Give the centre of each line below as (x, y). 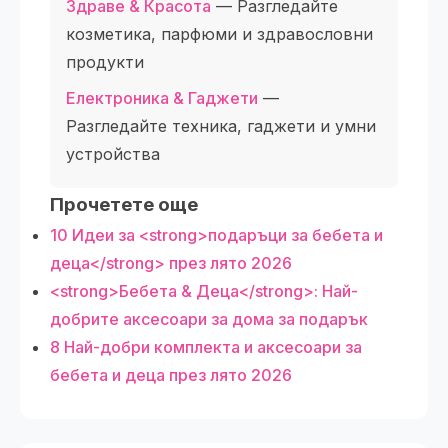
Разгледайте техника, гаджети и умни (221, 126)
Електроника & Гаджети (162, 98)
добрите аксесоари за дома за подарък (209, 319)
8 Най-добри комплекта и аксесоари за (206, 347)
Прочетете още (124, 204)
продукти (105, 62)
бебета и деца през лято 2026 (171, 375)
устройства (113, 154)
